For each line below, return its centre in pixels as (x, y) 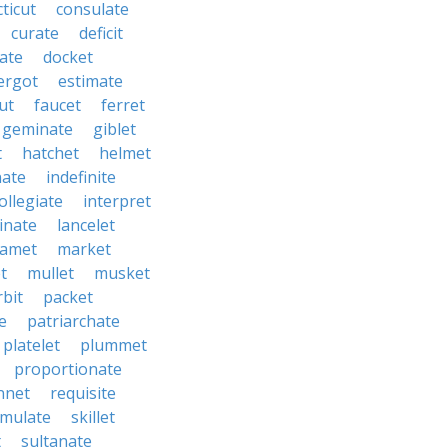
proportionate (68, 369)
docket (68, 57)
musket (122, 273)
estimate (90, 81)
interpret (117, 201)
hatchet (50, 153)
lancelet (86, 225)
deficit (101, 33)
